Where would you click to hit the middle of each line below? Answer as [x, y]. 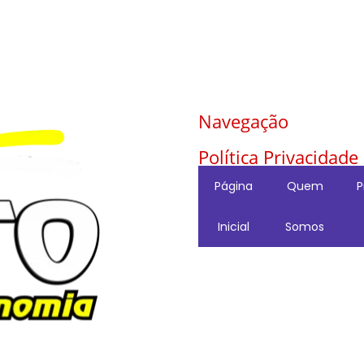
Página [234, 186]
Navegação [243, 121]
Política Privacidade [278, 157]
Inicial [234, 227]
